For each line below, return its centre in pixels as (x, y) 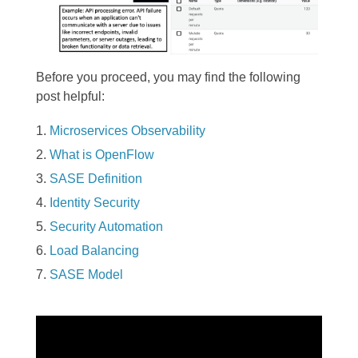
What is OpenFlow (102, 154)
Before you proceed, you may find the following (168, 77)
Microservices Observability (127, 130)
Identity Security (95, 202)
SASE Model (86, 274)
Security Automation (106, 226)
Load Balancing (94, 250)
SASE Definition (96, 178)
